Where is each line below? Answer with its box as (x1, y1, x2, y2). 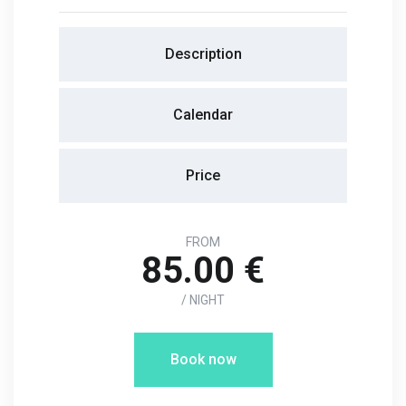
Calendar (173, 106, 233, 124)
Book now (169, 351, 237, 369)
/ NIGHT (181, 293, 225, 308)
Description (164, 45, 242, 63)
